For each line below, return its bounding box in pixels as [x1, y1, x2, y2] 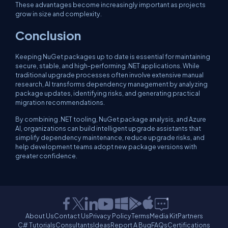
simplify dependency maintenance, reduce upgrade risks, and [15, 133, 205, 141]
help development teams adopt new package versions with [15, 142, 197, 151]
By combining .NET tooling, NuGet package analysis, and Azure [15, 115, 206, 123]
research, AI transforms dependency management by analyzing [15, 80, 208, 88]
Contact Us [53, 212, 89, 220]
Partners [177, 212, 203, 220]
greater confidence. [15, 152, 77, 160]
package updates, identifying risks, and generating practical [15, 89, 200, 97]
